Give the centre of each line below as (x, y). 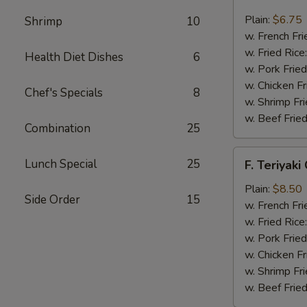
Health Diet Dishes (74, 57)
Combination (58, 128)
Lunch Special (61, 164)
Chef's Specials (64, 93)
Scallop (250, 19)
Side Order (52, 200)
